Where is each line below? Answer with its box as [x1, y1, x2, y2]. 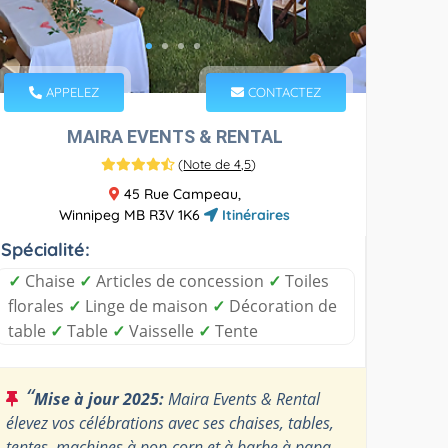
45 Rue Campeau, [119, 184, 241, 203]
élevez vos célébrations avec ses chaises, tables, [6, 411, 335, 434]
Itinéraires [218, 205, 291, 224]
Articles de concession [92, 269, 269, 292]
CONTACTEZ [243, 83, 321, 100]
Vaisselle [125, 319, 199, 342]
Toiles [281, 269, 330, 292]
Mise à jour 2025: [34, 387, 165, 410]
